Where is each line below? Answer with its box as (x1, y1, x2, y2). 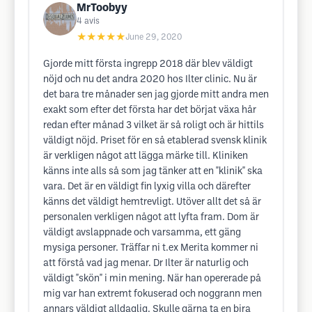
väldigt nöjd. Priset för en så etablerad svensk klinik (43, 136, 267, 146)
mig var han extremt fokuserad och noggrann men (43, 290, 262, 299)
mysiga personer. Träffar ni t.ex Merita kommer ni (43, 244, 258, 253)
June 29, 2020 (125, 33, 182, 41)
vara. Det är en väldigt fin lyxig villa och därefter (43, 182, 251, 192)
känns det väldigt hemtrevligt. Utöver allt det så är (43, 198, 261, 207)
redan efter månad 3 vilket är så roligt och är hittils (43, 121, 264, 130)
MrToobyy (77, 3, 127, 13)
